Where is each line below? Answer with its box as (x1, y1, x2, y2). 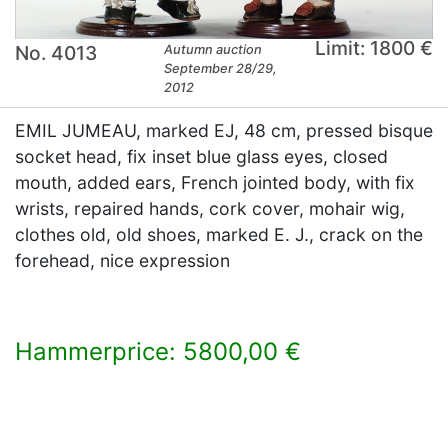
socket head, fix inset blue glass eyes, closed (15, 145, 388, 167)
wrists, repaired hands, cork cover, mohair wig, (15, 197, 405, 219)
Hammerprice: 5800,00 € (15, 336, 301, 366)
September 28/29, (164, 60, 278, 76)
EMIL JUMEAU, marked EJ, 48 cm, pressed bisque (15, 119, 433, 141)
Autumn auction (164, 41, 263, 57)
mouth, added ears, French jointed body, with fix (15, 171, 415, 193)
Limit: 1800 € (314, 35, 433, 60)
